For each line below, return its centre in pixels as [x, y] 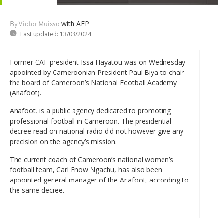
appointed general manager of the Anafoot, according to [99, 180]
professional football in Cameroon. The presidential [91, 121]
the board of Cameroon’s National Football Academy [93, 82]
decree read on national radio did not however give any [97, 131]
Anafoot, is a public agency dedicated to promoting [90, 110]
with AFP [75, 23]
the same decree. [37, 190]
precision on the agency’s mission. [63, 141]
